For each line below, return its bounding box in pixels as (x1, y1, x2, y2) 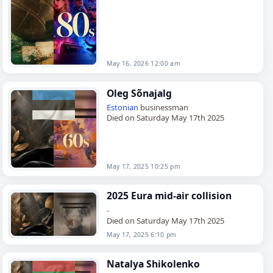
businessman (138, 102, 189, 113)
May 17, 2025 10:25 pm (107, 162, 180, 171)
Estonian (107, 102, 139, 113)
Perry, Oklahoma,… (107, 4, 175, 15)
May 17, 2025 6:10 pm (107, 230, 177, 239)
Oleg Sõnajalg (107, 86, 172, 100)
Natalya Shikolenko (107, 257, 200, 271)
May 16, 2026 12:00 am (107, 59, 180, 68)
